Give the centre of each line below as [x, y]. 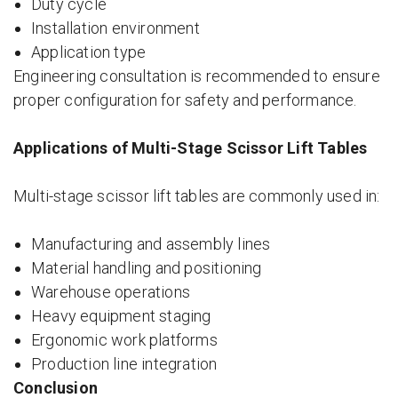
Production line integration [124, 364]
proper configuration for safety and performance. [185, 100]
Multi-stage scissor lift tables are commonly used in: [197, 196]
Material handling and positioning [147, 268]
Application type [89, 52]
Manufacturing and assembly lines [151, 244]
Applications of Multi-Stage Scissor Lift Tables [191, 148]
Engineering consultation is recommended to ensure [197, 76]
